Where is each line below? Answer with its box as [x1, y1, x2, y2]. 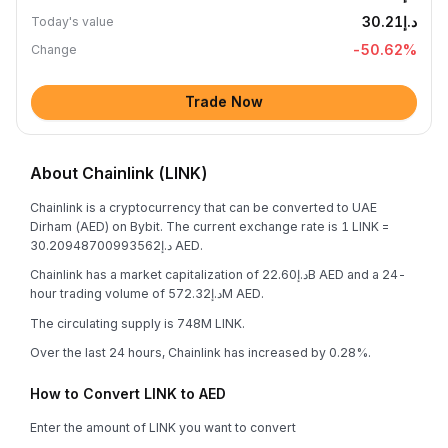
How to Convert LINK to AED [30, 385, 226, 402]
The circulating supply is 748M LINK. [30, 315, 245, 331]
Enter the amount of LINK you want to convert [30, 420, 296, 435]
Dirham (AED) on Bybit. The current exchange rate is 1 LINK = [30, 218, 389, 234]
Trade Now [185, 93, 263, 110]
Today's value [31, 14, 114, 29]
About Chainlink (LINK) [30, 163, 208, 183]
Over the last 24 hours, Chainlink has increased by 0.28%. [30, 345, 371, 360]
